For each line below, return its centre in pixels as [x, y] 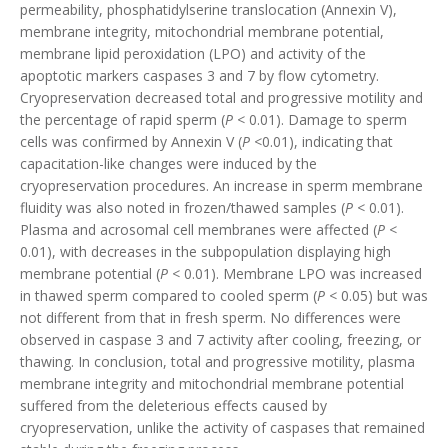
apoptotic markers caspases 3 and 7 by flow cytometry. [199, 75]
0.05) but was [382, 295]
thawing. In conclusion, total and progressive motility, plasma [217, 361]
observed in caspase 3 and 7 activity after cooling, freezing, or [220, 339]
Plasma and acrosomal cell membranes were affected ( [198, 229]
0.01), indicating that [327, 141]
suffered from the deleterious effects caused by [173, 405]
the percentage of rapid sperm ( [122, 119]
